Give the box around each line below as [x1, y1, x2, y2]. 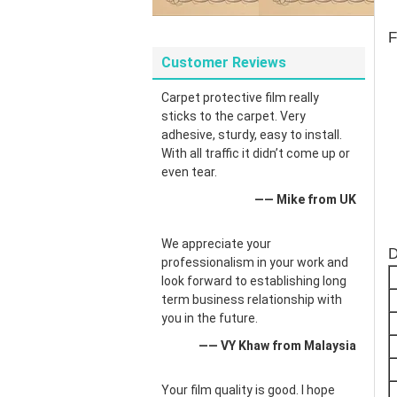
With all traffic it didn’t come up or [161, 146, 350, 160]
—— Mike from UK [254, 192, 356, 206]
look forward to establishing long [161, 274, 346, 288]
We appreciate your [161, 237, 271, 251]
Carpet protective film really [161, 90, 319, 105]
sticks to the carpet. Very [161, 109, 306, 123]
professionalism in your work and [161, 255, 348, 269]
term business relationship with [161, 292, 342, 307]
